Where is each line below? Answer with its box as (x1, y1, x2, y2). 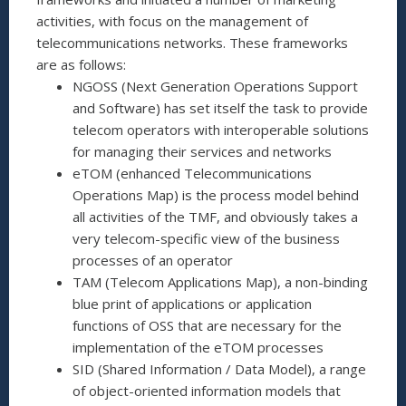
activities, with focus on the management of (36, 12, 308, 31)
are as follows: (36, 55, 126, 74)
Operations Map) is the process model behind (72, 186, 359, 205)
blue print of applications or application (72, 295, 312, 314)
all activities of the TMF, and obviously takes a (72, 208, 358, 227)
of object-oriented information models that (72, 382, 341, 401)
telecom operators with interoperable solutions (72, 121, 369, 140)
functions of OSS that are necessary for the (72, 316, 342, 335)
